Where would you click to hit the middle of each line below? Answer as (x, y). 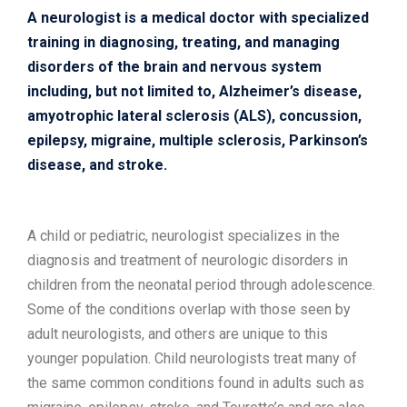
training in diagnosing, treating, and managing (184, 42)
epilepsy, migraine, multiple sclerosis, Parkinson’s (198, 140)
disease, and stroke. (97, 164)
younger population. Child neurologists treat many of (192, 358)
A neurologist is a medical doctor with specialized (198, 17)
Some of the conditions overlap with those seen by (189, 309)
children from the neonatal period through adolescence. (201, 284)
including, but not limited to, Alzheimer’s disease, (194, 91)
